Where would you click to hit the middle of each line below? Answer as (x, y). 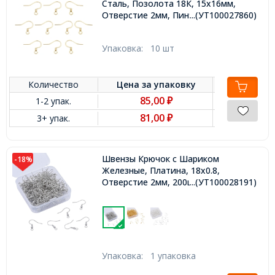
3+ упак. (54, 118)
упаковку (175, 85)
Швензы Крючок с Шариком (160, 159)
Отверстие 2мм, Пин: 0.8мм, (161, 15)
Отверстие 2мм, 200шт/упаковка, (172, 182)
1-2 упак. (54, 101)
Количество (54, 85)
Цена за (136, 85)
